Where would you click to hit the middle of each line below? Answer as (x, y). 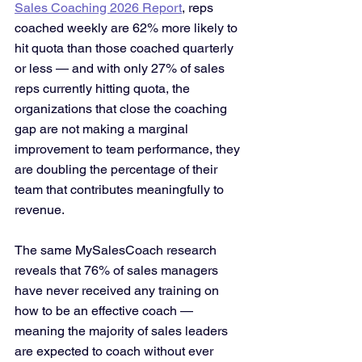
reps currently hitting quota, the (104, 88)
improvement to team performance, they (129, 149)
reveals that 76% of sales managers (118, 270)
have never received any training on (118, 290)
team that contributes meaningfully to (121, 189)
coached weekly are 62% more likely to (128, 28)
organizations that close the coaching (122, 109)
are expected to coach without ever (116, 351)
